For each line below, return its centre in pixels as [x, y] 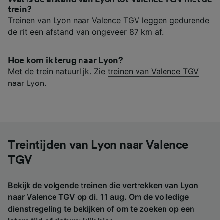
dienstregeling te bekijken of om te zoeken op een [101, 208]
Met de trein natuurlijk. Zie [58, 71]
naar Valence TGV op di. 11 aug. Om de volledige [98, 197]
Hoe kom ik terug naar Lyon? [66, 60]
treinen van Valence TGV [153, 71]
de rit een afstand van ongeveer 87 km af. [86, 32]
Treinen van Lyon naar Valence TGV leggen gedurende [109, 20]
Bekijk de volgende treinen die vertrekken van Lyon [103, 185]
